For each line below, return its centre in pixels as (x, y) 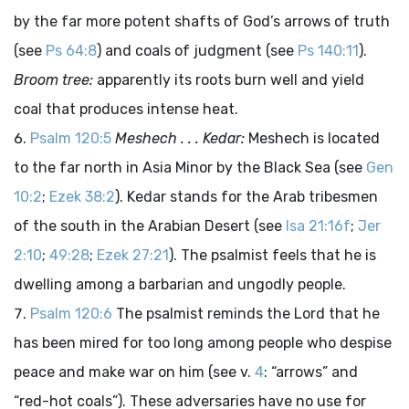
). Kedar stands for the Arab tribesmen (246, 197)
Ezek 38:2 (82, 197)
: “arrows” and (311, 372)
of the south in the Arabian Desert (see (150, 226)
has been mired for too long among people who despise (203, 343)
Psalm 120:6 (71, 314)
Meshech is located (312, 138)
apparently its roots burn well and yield (229, 80)
